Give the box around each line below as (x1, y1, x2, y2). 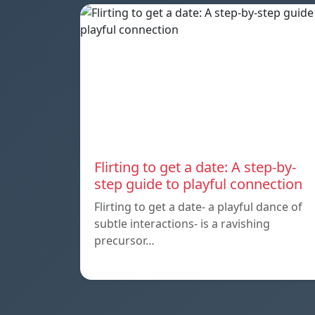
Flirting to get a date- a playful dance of (94, 198, 302, 214)
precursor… (94, 232, 155, 248)
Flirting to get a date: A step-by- (94, 157, 296, 176)
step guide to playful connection (94, 174, 302, 193)
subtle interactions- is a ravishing (94, 215, 270, 231)
